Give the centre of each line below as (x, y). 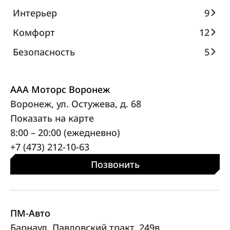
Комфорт (34, 32)
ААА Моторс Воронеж (60, 89)
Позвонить (115, 164)
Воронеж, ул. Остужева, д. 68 (76, 103)
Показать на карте (52, 118)
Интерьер (35, 13)
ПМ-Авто (30, 213)
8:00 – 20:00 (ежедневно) (65, 132)
